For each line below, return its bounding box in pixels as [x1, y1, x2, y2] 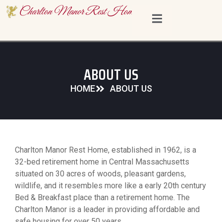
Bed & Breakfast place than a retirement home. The [15, 192, 190, 202]
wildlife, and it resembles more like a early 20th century [15, 180, 206, 190]
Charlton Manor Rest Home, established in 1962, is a [15, 145, 196, 155]
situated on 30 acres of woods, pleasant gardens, [15, 168, 186, 178]
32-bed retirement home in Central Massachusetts [15, 157, 189, 166]
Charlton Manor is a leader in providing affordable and [15, 204, 200, 214]
